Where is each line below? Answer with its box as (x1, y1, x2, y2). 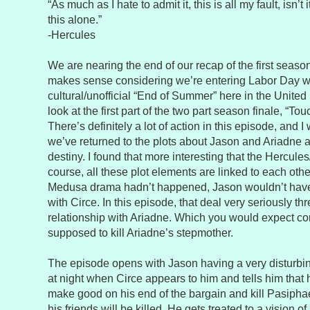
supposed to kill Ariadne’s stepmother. (48, 227, 233, 239)
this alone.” (48, 14, 102, 26)
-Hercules (48, 29, 95, 42)
